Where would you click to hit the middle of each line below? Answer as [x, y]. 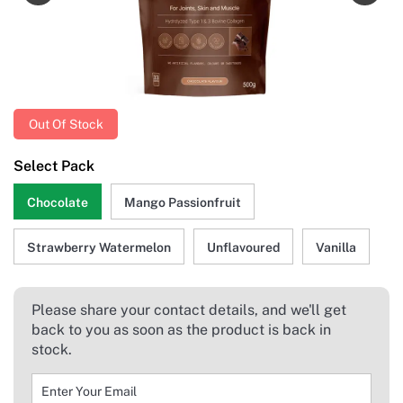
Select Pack [54, 166]
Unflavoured [243, 248]
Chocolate [58, 203]
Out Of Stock [66, 125]
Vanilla [336, 248]
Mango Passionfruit [183, 203]
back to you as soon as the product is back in [181, 330]
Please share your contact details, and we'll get [189, 310]
